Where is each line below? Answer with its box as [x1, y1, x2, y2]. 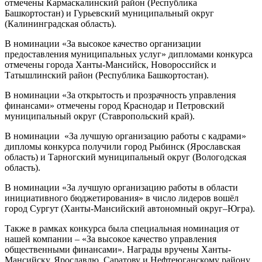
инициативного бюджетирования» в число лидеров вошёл [5, 192, 239, 203]
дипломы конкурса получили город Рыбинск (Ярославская [5, 141, 240, 151]
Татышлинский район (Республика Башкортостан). [5, 70, 209, 80]
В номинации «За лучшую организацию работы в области [5, 182, 238, 192]
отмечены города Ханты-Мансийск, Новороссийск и [5, 59, 216, 70]
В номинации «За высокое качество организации [5, 38, 201, 49]
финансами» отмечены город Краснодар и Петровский [5, 100, 225, 111]
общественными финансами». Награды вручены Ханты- [5, 244, 231, 254]
